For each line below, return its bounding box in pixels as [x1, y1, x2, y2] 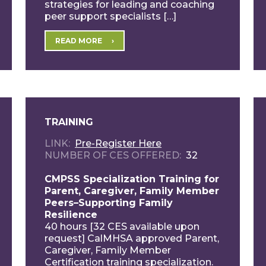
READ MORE [55, 36, 103, 45]
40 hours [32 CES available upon [45, 220, 200, 232]
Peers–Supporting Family [45, 197, 173, 208]
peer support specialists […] [45, 10, 177, 22]
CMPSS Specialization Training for [45, 173, 220, 185]
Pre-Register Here [75, 137, 162, 149]
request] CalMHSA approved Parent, [45, 232, 220, 244]
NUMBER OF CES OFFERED [45, 149, 180, 161]
